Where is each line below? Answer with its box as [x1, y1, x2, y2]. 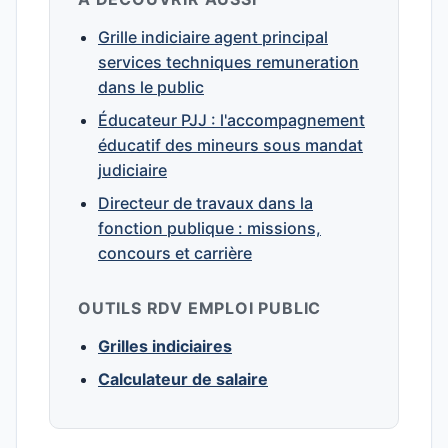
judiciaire [98, 160, 167, 180]
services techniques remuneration [98, 52, 359, 72]
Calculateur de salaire [98, 369, 268, 389]
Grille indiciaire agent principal [98, 27, 328, 47]
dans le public [98, 77, 204, 97]
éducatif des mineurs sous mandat [98, 135, 363, 155]
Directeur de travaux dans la [98, 193, 313, 213]
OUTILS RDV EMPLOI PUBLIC [78, 298, 322, 318]
